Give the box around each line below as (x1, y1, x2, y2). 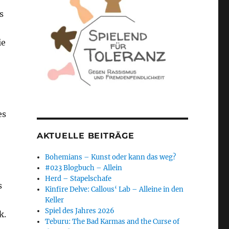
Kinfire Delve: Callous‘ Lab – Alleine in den (45, 185, 184, 194)
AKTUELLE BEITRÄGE (36, 131, 134, 141)
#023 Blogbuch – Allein (45, 164, 123, 173)
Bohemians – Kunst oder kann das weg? (45, 153, 176, 162)
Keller (45, 196, 64, 205)
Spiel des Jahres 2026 (45, 207, 115, 216)
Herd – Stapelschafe (45, 174, 112, 184)
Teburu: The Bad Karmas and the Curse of (45, 217, 180, 226)
